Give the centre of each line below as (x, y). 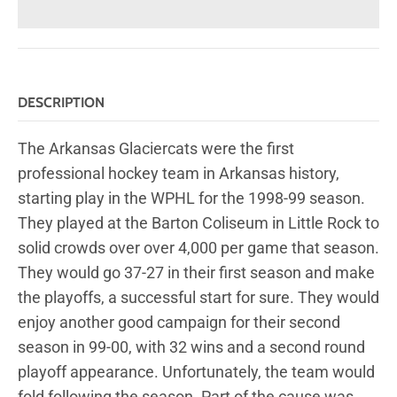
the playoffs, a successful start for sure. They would (198, 297)
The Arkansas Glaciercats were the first (156, 148)
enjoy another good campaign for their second (179, 322)
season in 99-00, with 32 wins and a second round (191, 346)
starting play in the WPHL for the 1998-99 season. (191, 198)
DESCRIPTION (61, 102)
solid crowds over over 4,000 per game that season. (198, 247)
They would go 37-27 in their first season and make (196, 272)
